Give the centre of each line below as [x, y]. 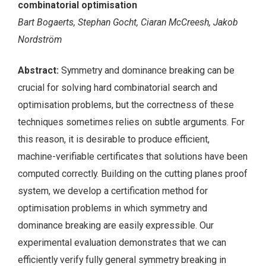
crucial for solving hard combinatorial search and [118, 88]
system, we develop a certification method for [113, 191]
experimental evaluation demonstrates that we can [122, 243]
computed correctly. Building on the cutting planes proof [133, 174]
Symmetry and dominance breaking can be [148, 71]
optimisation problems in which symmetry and [113, 208]
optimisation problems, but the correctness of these [126, 105]
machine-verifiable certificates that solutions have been [133, 157]
